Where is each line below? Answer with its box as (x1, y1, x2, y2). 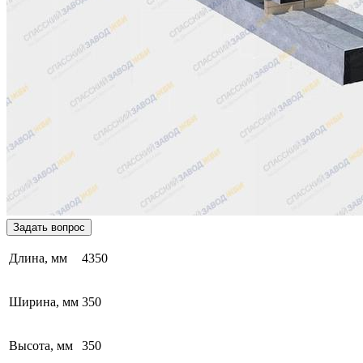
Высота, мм (9, 338, 73, 352)
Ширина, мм (9, 294, 79, 309)
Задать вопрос (13, 220, 85, 233)
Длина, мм (9, 250, 67, 265)
